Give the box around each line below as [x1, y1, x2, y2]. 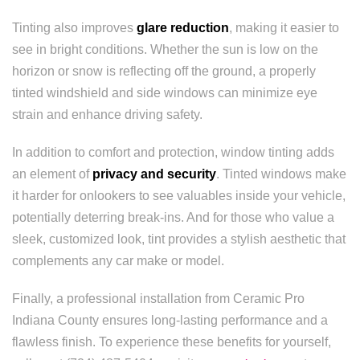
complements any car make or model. [12, 254, 224, 268]
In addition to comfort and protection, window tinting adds [12, 145, 334, 159]
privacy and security [92, 167, 216, 181]
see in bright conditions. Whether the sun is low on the [12, 43, 318, 56]
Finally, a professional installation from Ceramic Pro [12, 292, 305, 305]
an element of [12, 167, 92, 181]
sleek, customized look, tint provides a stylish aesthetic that [12, 232, 346, 246]
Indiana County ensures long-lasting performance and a [12, 313, 328, 327]
